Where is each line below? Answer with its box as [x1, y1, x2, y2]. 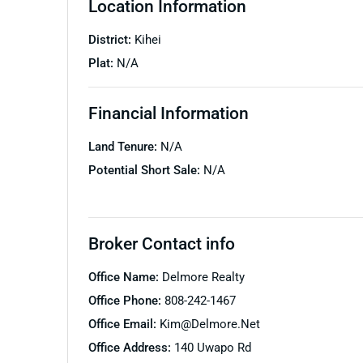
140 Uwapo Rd [173, 340, 251, 355]
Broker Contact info [88, 233, 235, 254]
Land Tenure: [88, 139, 160, 154]
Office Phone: [88, 293, 164, 308]
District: [88, 32, 135, 47]
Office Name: [88, 269, 162, 284]
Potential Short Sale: [88, 162, 203, 177]
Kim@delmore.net [159, 316, 260, 331]
